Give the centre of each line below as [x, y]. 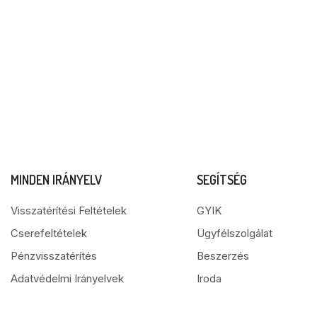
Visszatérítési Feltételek [69, 210]
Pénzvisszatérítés [54, 255]
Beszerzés [223, 255]
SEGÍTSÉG [221, 179]
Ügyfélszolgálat [234, 233]
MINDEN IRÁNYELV [56, 179]
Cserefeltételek [49, 233]
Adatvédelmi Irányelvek [67, 278]
